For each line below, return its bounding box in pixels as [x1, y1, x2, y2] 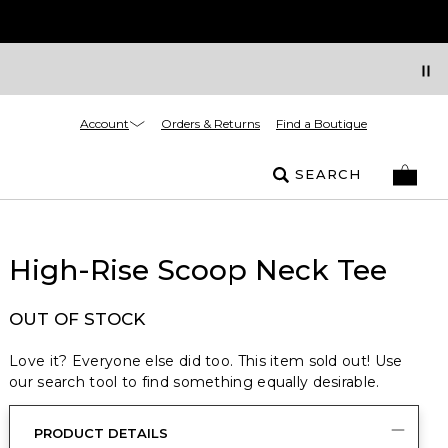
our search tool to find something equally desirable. [9, 373, 380, 391]
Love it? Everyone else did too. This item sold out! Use [9, 352, 403, 370]
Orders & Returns [161, 116, 260, 131]
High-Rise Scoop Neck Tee [9, 253, 387, 287]
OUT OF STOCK [9, 309, 145, 329]
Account [80, 115, 129, 131]
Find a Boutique [276, 116, 367, 131]
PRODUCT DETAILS [34, 425, 168, 441]
